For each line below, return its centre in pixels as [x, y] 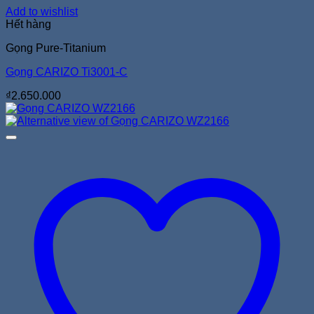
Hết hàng [28, 24]
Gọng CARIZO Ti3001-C [67, 71]
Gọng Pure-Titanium [56, 48]
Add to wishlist [42, 11]
